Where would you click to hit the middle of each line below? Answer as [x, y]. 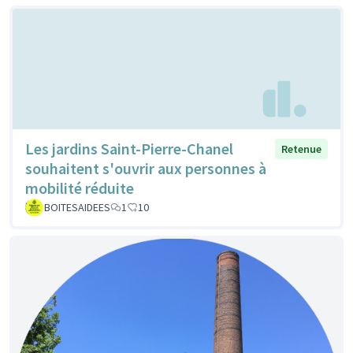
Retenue [301, 149]
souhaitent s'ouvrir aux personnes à [146, 169]
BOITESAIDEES [77, 208]
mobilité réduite [80, 188]
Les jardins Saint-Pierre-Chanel [129, 149]
